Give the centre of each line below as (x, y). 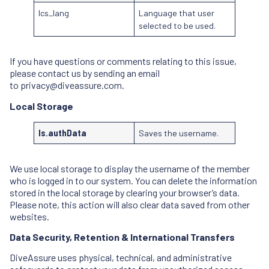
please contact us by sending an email (85, 73)
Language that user (177, 13)
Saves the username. (179, 133)
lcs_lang (54, 13)
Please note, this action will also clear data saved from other (130, 204)
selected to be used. (177, 26)
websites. (29, 216)
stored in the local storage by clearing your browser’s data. (125, 192)
